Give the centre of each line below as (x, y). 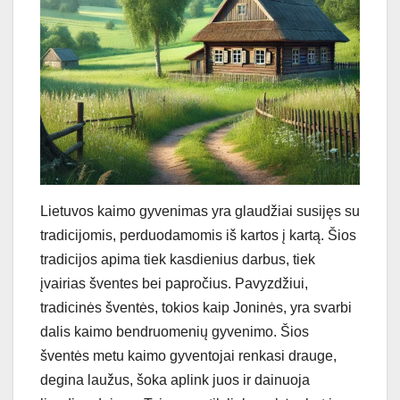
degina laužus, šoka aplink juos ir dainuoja (175, 379)
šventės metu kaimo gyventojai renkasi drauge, (188, 355)
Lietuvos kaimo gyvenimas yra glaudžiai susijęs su (200, 211)
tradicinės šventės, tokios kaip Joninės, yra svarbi (196, 307)
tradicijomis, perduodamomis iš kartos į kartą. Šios (198, 235)
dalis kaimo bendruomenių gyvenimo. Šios (175, 331)
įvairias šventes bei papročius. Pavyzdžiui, (174, 283)
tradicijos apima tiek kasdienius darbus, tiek (178, 259)
